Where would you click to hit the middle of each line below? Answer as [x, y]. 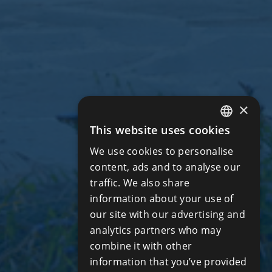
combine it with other [141, 246]
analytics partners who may [155, 230]
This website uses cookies [160, 130]
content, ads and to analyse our [165, 167]
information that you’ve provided [168, 262]
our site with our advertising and [168, 214]
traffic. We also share [140, 183]
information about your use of [162, 199]
